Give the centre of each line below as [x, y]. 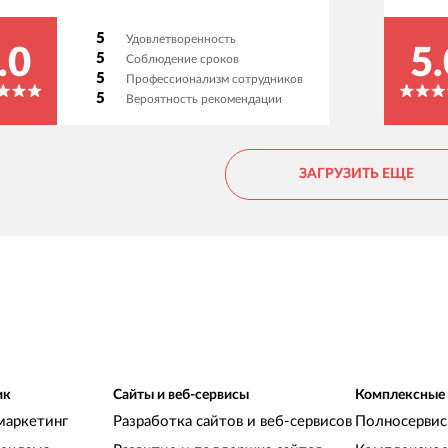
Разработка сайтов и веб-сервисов [232, 422]
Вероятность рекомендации [204, 99]
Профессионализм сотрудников [215, 79]
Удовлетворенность [181, 39]
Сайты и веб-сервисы [180, 395]
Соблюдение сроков [183, 59]
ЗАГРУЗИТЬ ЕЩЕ [356, 174]
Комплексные [399, 395]
